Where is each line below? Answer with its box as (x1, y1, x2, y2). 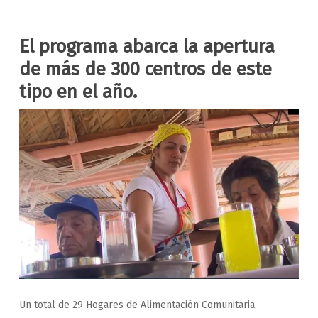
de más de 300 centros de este (18, 58, 272, 80)
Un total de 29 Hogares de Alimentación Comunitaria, (18, 298, 257, 311)
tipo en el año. (18, 81, 137, 103)
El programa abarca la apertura (18, 35, 275, 57)
